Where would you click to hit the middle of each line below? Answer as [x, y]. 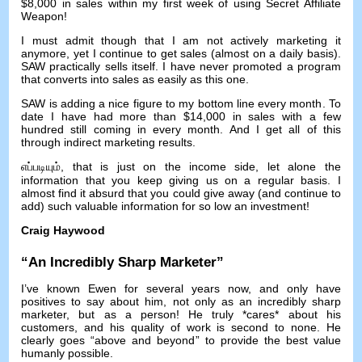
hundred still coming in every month [121, 129]
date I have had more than [99, 116]
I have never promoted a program [252, 66]
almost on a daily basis [274, 53]
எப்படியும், [47, 166]
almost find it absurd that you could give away [138, 193]
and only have [300, 289]
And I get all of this [285, 129]
